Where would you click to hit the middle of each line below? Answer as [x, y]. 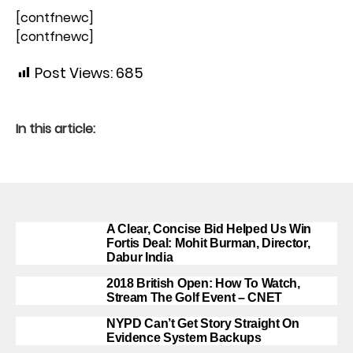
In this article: [56, 129]
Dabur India [140, 257]
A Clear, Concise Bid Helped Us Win [209, 229]
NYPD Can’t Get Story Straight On [203, 323]
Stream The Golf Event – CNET [195, 297]
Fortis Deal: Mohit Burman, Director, [208, 243]
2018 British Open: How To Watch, [203, 283]
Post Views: [74, 73]
